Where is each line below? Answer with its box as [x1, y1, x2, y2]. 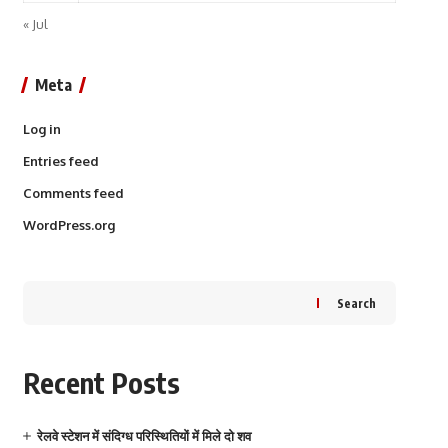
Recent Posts [22, 365, 180, 400]
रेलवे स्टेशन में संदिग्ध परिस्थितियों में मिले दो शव [36, 428, 251, 444]
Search [336, 295, 376, 311]
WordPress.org [22, 217, 115, 233]
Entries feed [22, 153, 99, 169]
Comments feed [22, 185, 124, 201]
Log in [22, 121, 61, 137]
